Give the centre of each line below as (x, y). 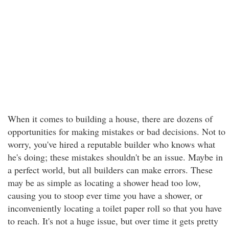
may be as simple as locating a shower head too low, (104, 182)
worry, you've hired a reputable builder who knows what (111, 144)
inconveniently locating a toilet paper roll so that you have (115, 208)
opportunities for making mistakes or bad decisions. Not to (117, 131)
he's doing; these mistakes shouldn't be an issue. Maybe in (115, 157)
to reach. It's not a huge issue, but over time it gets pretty (113, 221)
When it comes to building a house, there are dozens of (110, 119)
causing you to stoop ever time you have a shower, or (105, 195)
